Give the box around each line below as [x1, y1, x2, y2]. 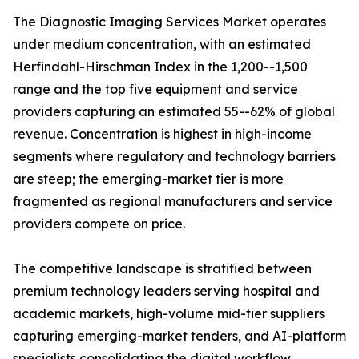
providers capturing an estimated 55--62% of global [13, 103, 335, 120]
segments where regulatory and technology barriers [13, 148, 336, 165]
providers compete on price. [13, 216, 185, 232]
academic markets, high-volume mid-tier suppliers [13, 305, 325, 322]
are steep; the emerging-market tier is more [13, 171, 284, 188]
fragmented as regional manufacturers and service [13, 193, 333, 210]
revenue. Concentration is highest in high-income [13, 126, 312, 143]
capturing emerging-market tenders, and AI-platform [13, 328, 346, 345]
